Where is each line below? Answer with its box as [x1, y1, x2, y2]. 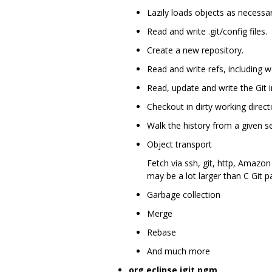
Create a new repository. [147, 44, 243, 56]
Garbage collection [147, 188, 220, 200]
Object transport [147, 138, 212, 150]
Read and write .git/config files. [147, 25, 267, 37]
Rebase [147, 226, 176, 238]
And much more [147, 245, 210, 257]
